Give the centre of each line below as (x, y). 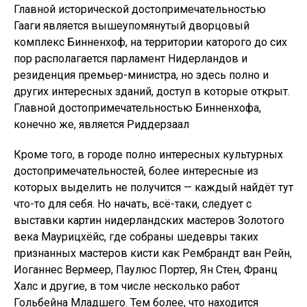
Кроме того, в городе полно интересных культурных (148, 155)
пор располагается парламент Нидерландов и (131, 59)
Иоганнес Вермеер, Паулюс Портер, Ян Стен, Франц (146, 270)
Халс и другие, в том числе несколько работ (127, 286)
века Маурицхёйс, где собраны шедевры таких (136, 237)
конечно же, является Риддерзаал (101, 124)
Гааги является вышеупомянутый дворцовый (132, 26)
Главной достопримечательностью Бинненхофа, (137, 108)
